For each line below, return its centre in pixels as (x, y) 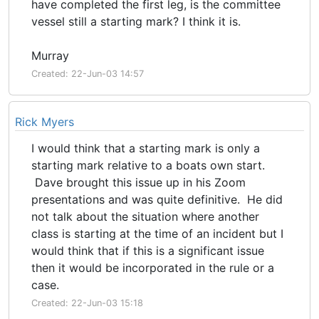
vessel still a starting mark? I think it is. (136, 21)
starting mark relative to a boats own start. (148, 165)
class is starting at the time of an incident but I (157, 234)
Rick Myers (45, 122)
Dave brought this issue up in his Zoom (138, 182)
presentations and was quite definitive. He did (157, 199)
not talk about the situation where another (145, 216)
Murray (50, 56)
